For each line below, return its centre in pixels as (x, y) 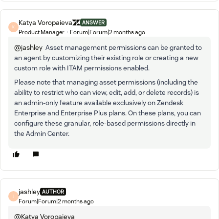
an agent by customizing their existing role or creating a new (106, 57)
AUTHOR (53, 192)
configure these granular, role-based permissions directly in (105, 123)
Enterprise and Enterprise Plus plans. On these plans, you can (108, 113)
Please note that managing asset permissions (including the (106, 82)
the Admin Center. (42, 133)
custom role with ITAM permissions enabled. (82, 68)
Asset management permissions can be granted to (122, 47)
